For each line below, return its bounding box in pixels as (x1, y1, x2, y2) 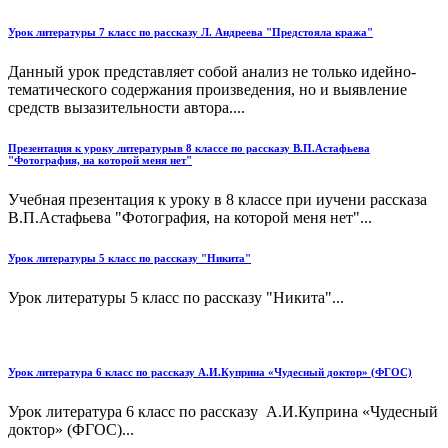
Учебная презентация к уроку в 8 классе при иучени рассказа (8, 190, 427, 208)
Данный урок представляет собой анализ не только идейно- (8, 62, 416, 80)
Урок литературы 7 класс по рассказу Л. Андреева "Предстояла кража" (8, 25, 373, 38)
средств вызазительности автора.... (8, 98, 245, 116)
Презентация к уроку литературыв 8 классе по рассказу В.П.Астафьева (8, 141, 370, 154)
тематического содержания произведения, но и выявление (8, 80, 407, 98)
